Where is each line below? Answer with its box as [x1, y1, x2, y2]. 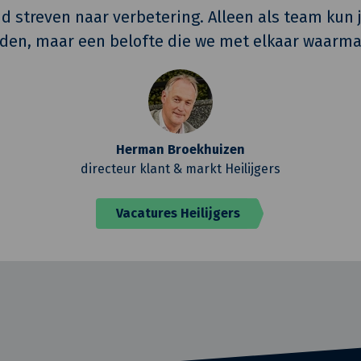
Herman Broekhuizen [116, 142, 245, 157]
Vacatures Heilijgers [115, 205, 240, 221]
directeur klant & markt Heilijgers [81, 161, 280, 176]
